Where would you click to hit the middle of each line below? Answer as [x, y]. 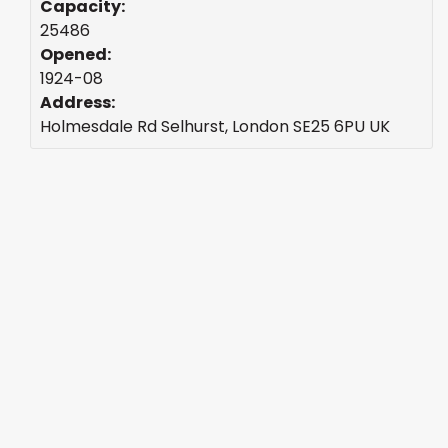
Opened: [75, 54]
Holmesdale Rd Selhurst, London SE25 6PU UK [215, 126]
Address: [77, 102]
